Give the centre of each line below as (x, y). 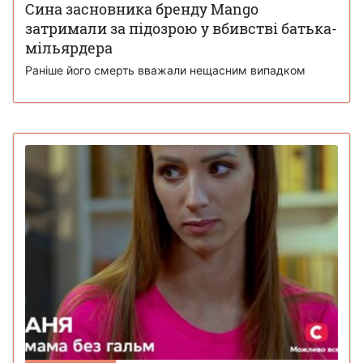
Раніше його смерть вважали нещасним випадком (165, 70)
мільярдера (69, 47)
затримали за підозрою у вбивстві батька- (181, 28)
